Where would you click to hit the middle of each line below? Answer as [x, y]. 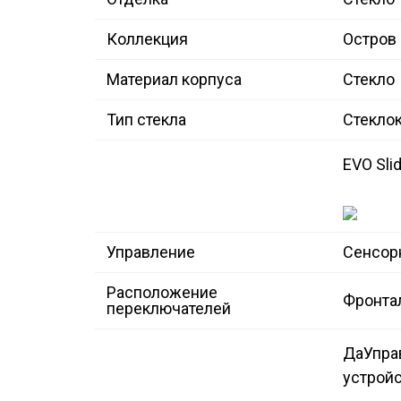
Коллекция [147, 39]
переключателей [169, 309]
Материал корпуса [174, 80]
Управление [151, 252]
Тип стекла [146, 120]
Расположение [162, 293]
